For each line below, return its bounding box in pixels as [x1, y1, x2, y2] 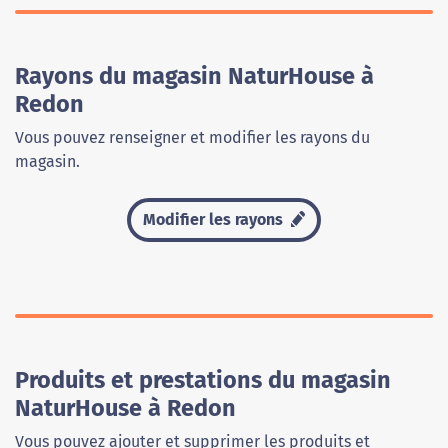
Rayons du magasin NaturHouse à [15, 62, 374, 90]
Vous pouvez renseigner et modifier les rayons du [15, 128, 370, 147]
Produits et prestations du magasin [15, 366, 391, 394]
